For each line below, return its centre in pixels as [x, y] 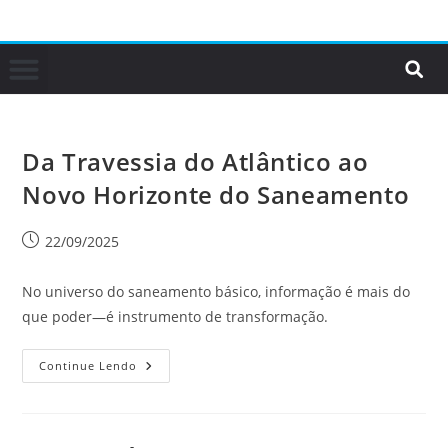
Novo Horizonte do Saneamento [216, 194]
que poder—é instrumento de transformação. [175, 316]
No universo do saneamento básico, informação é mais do [216, 291]
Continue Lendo [88, 365]
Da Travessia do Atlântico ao [195, 161]
